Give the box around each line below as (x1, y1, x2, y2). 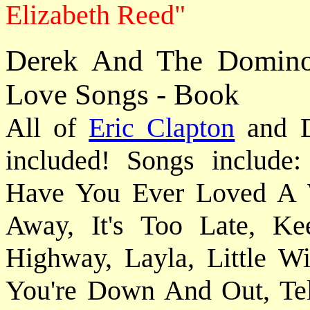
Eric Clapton (89, 112, 235, 143)
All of (6, 112, 89, 143)
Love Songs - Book (6, 78, 239, 111)
